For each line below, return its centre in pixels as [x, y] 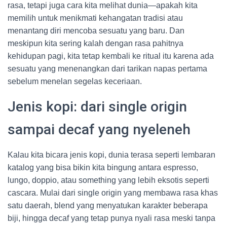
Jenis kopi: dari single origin [97, 107]
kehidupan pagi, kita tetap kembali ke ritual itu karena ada [111, 56]
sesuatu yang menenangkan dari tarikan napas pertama [107, 69]
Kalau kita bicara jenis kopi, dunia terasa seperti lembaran [111, 155]
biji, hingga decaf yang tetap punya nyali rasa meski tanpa [111, 218]
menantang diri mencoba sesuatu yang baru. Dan [96, 31]
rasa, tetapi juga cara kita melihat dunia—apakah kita [103, 5]
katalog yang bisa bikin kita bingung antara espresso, [103, 167]
